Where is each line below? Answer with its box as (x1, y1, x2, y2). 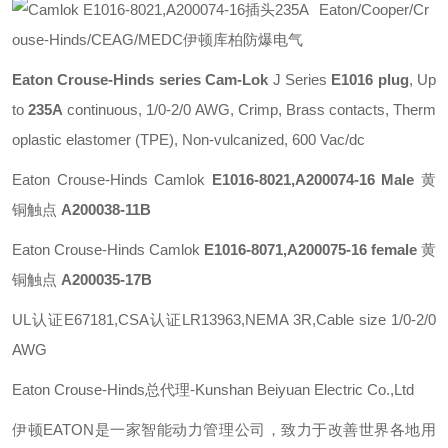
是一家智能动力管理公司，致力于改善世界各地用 (94, 421, 437, 438)
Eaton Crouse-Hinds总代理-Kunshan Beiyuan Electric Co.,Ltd (12, 381, 414, 398)
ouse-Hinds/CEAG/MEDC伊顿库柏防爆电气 (12, 31, 303, 48)
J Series (268, 71, 332, 88)
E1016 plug (331, 71, 409, 88)
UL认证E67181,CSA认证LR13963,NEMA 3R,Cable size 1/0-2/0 (12, 311, 436, 328)
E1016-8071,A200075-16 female (204, 241, 421, 258)
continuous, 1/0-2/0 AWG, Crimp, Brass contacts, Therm (63, 101, 436, 118)
